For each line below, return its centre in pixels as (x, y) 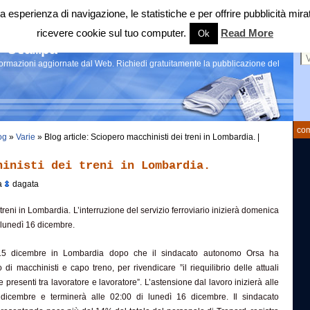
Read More (247, 33)
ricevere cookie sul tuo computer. (111, 33)
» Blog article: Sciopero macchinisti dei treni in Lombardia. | (147, 137)
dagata (25, 184)
